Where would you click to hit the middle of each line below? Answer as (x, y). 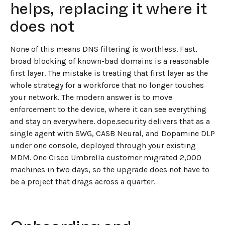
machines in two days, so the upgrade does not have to (110, 169)
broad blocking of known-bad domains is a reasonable (109, 61)
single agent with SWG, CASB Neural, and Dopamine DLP (113, 133)
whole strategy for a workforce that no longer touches (107, 85)
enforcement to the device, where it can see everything (108, 109)
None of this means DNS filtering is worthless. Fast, (104, 49)
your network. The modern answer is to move (91, 97)
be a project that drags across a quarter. (83, 181)
